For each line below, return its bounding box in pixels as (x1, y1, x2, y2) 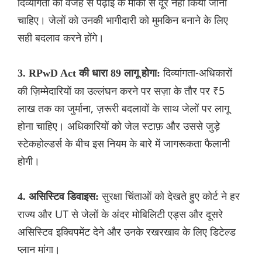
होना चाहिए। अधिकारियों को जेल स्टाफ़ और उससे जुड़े (18, 119, 220, 133)
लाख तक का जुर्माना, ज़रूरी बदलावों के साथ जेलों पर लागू (18, 101, 229, 116)
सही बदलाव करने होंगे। (18, 30, 104, 45)
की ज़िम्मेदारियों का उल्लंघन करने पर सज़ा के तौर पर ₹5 (18, 84, 225, 98)
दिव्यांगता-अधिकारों (163, 65, 232, 80)
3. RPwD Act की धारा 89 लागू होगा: (18, 67, 163, 80)
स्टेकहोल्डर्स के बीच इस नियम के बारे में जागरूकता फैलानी (18, 136, 230, 151)
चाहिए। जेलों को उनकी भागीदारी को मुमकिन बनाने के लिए (18, 13, 228, 27)
